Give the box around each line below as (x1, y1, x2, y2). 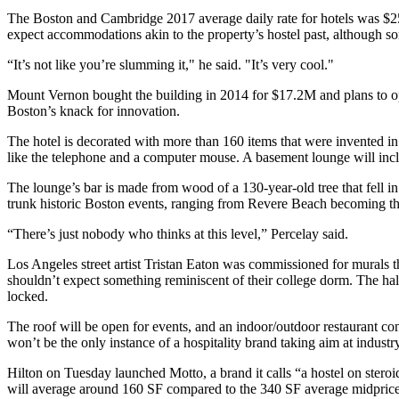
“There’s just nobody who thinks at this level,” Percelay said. (7, 226, 348, 241)
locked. (7, 289, 48, 304)
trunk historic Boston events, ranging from (7, 196, 248, 211)
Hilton (7, 365, 43, 380)
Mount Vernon (7, 87, 89, 102)
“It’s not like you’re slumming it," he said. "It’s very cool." (7, 57, 334, 72)
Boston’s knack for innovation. (7, 103, 180, 118)
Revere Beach (248, 196, 327, 211)
